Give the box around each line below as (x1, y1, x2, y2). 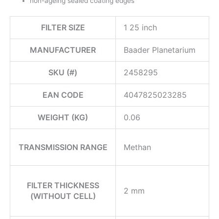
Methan (124, 142, 151, 152)
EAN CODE (42, 89, 84, 100)
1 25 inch (124, 22, 157, 32)
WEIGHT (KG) (38, 112, 88, 122)
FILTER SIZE (41, 22, 85, 32)
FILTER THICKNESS (26, 180, 99, 190)
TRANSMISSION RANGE (18, 142, 108, 152)
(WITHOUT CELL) (30, 191, 96, 201)
